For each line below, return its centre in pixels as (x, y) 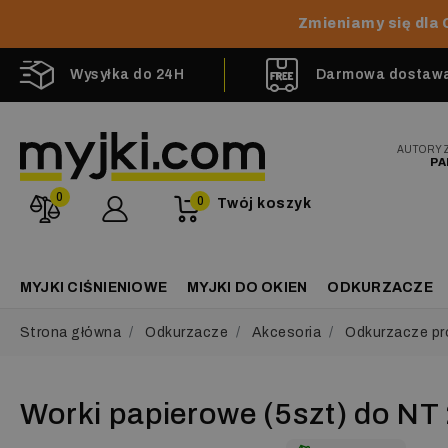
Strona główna (71, 332)
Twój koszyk (264, 203)
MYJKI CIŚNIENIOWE (94, 287)
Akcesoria (287, 332)
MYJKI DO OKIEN (247, 287)
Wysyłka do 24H (127, 74)
